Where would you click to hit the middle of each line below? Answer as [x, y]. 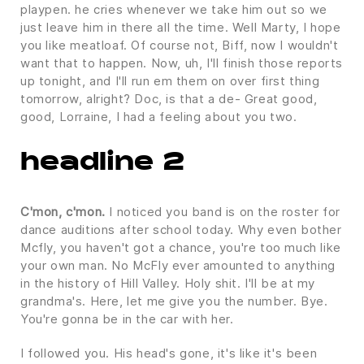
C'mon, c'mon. [63, 211]
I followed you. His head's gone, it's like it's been [169, 353]
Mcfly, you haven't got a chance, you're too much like [181, 247]
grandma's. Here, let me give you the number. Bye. [174, 301]
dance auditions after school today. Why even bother [181, 229]
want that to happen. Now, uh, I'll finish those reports [182, 63]
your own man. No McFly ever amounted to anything [178, 265]
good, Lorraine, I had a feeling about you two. [159, 116]
